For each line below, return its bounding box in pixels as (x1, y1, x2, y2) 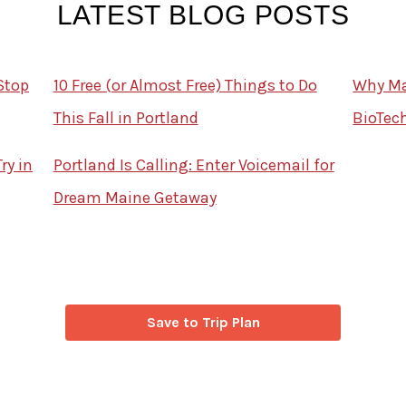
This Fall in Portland (53, 108, 198, 129)
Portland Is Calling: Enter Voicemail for (53, 155, 334, 176)
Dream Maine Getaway (53, 188, 217, 208)
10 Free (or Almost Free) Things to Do (53, 75, 317, 96)
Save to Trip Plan (146, 314, 260, 332)
